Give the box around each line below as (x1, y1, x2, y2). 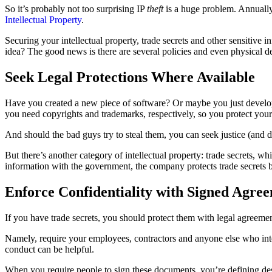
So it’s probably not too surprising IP (5, 3, 147, 14)
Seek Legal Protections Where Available (5, 69, 255, 85)
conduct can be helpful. (5, 243, 97, 254)
